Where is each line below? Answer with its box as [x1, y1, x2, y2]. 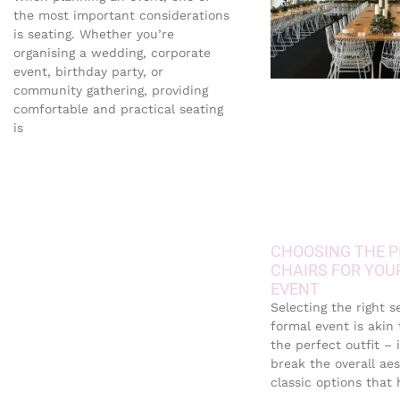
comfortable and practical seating [13, 102, 223, 116]
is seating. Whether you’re [13, 27, 174, 41]
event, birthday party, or [13, 64, 163, 79]
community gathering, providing [13, 83, 208, 97]
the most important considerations [13, 8, 229, 22]
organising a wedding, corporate [13, 46, 211, 60]
